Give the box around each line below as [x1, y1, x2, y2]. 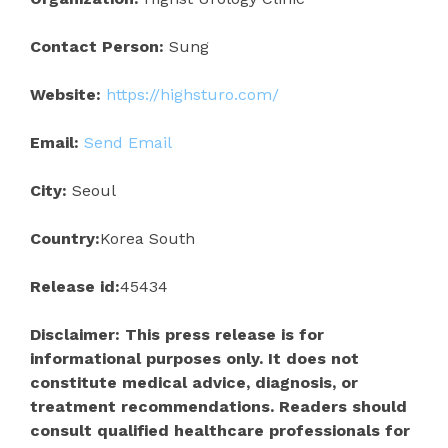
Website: [30, 84, 101, 104]
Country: [30, 228, 100, 248]
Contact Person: [30, 36, 164, 56]
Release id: [30, 276, 120, 296]
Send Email [84, 132, 172, 152]
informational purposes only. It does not [30, 348, 359, 368]
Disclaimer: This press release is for [30, 324, 324, 344]
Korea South [100, 228, 195, 248]
